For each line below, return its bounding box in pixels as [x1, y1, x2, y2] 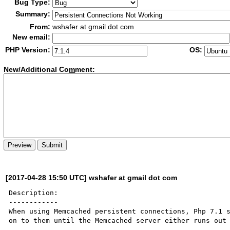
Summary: [15, 10, 51, 18]
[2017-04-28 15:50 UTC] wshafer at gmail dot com [6, 173, 178, 182]
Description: [9, 188, 59, 197]
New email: [12, 33, 51, 41]
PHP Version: [5, 46, 51, 54]
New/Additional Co [4, 65, 69, 74]
